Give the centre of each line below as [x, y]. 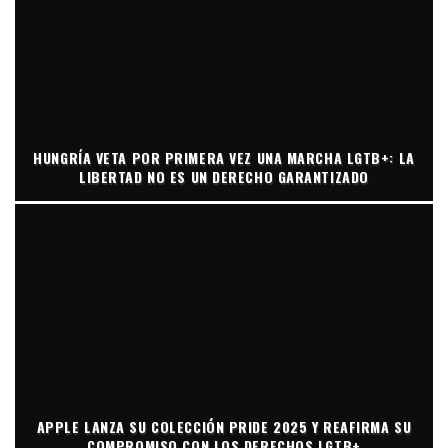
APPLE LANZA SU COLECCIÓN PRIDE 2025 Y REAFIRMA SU [224, 426]
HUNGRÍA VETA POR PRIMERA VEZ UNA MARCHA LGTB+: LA [224, 157]
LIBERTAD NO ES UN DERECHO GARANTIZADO [224, 176]
